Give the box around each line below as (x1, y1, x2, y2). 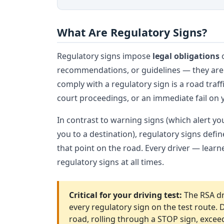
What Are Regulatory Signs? (57, 25, 207, 40)
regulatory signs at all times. (57, 156, 164, 167)
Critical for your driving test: (69, 189, 182, 200)
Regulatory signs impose (57, 50, 152, 61)
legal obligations (152, 50, 219, 61)
